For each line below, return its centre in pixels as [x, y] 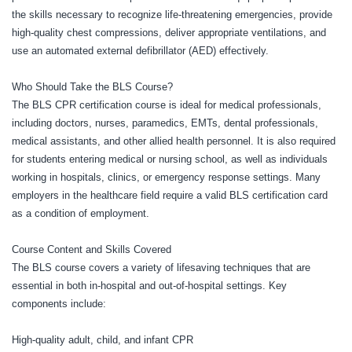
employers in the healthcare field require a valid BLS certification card [170, 195]
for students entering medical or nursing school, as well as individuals [170, 159]
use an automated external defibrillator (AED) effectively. [140, 50]
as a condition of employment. [81, 213]
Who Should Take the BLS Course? [92, 86]
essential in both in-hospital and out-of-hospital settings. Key [149, 285]
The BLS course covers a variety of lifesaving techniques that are [161, 267]
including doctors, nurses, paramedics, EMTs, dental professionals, [165, 123]
